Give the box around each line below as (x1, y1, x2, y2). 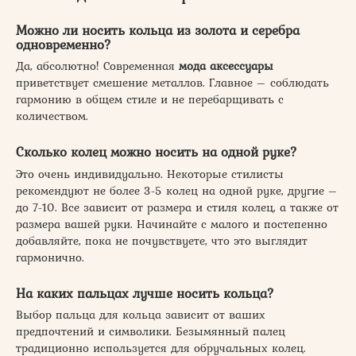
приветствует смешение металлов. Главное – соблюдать (16, 74, 329, 92)
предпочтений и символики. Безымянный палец (16, 322, 285, 340)
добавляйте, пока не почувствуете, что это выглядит (16, 231, 308, 250)
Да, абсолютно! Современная (16, 57, 179, 75)
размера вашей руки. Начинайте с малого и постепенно (16, 215, 327, 233)
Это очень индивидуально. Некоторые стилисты (16, 164, 284, 183)
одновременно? (16, 35, 111, 54)
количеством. (16, 107, 88, 126)
